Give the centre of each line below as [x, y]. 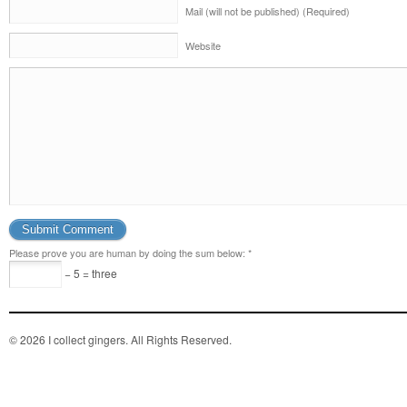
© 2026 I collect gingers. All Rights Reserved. [120, 339]
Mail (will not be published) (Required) [268, 11]
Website [203, 45]
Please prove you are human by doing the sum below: [127, 253]
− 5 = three [89, 273]
